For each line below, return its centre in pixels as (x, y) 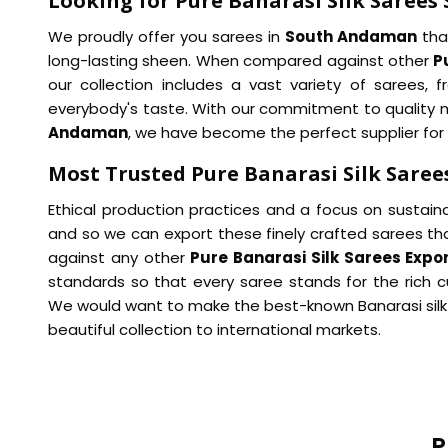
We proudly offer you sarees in (167, 36)
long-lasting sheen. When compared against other (241, 60)
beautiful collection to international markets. (214, 329)
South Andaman (351, 36)
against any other (119, 257)
